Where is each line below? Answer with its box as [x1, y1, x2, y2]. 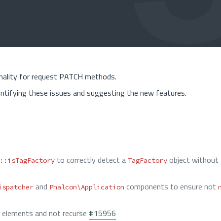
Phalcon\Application [49, 182, 124, 191]
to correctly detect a [55, 153, 128, 166]
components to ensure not [124, 180, 218, 192]
